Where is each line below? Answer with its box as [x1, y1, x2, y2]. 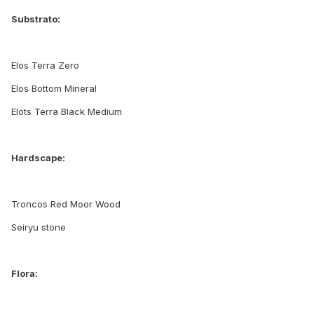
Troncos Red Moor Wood [11, 198, 121, 210]
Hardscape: [11, 152, 65, 164]
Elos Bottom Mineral [11, 83, 97, 95]
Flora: [11, 268, 38, 280]
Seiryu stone [11, 221, 66, 233]
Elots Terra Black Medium [11, 106, 122, 118]
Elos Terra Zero [11, 60, 79, 71]
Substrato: [11, 13, 60, 25]
